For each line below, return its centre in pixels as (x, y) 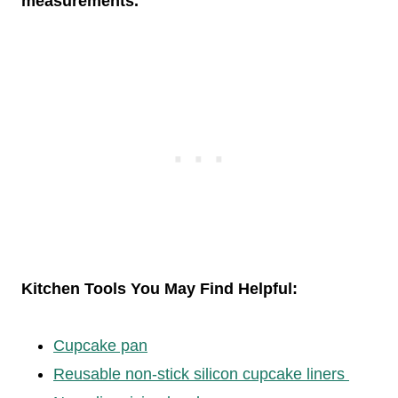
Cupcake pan (100, 346)
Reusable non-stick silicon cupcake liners (201, 374)
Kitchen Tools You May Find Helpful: (159, 289)
